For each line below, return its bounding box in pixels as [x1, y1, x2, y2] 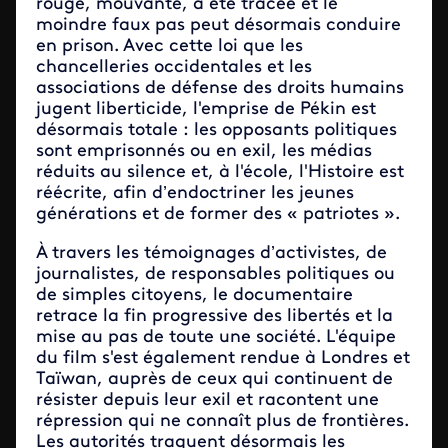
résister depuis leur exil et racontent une [36, 391, 379, 410]
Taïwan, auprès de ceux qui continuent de [36, 370, 393, 389]
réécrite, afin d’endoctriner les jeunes [36, 184, 354, 203]
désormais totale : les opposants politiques [36, 121, 397, 140]
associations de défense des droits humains [36, 79, 404, 98]
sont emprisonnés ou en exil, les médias [36, 142, 372, 161]
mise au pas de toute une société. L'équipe [36, 328, 396, 347]
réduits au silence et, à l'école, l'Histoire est [36, 163, 404, 182]
